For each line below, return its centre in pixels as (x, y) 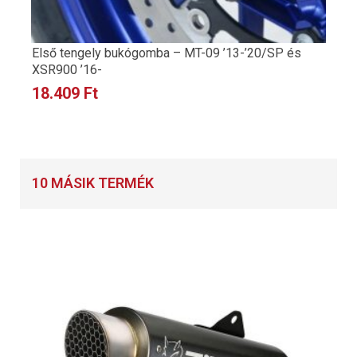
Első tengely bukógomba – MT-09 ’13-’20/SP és (167, 53)
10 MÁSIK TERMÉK (93, 183)
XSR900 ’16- (67, 70)
